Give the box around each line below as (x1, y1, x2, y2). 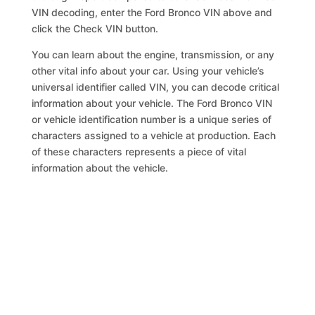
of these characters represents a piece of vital (32, 146, 247, 157)
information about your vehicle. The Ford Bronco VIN (32, 97, 273, 109)
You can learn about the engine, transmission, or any (32, 49, 275, 60)
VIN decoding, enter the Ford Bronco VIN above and (32, 6, 273, 18)
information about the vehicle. (32, 162, 169, 174)
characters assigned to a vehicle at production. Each (32, 129, 276, 141)
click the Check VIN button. (32, 22, 159, 34)
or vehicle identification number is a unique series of (32, 113, 272, 125)
